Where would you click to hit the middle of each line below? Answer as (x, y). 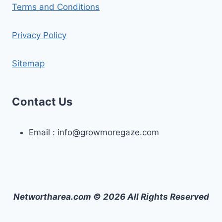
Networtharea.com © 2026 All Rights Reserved (111, 197)
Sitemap (28, 63)
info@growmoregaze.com (108, 132)
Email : (43, 132)
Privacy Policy (39, 35)
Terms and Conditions (56, 7)
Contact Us (42, 101)
